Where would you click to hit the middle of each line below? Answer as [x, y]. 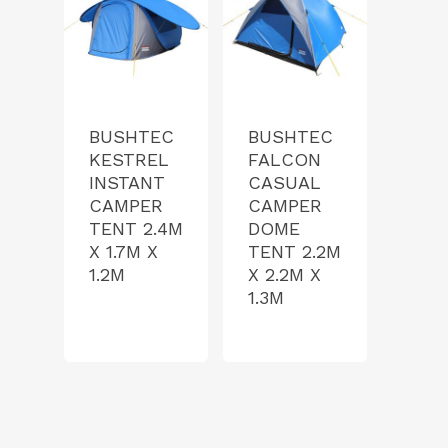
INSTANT [127, 183]
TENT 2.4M [136, 229]
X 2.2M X [285, 275]
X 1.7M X [123, 252]
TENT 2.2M [295, 252]
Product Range [341, 428]
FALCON [285, 160]
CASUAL [285, 183]
